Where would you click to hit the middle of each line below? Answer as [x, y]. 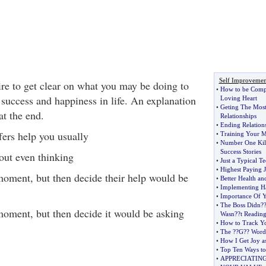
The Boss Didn [240, 205]
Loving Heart [238, 98]
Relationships [238, 116]
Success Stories [240, 151]
